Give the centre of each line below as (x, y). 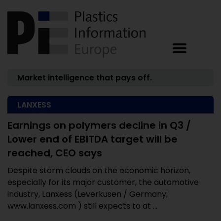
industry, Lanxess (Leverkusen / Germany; (88, 194)
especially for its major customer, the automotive (103, 182)
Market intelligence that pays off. (85, 78)
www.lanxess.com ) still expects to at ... (82, 206)
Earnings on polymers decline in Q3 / (99, 125)
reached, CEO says (55, 153)
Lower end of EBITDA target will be (92, 139)
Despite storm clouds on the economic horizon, (99, 170)
